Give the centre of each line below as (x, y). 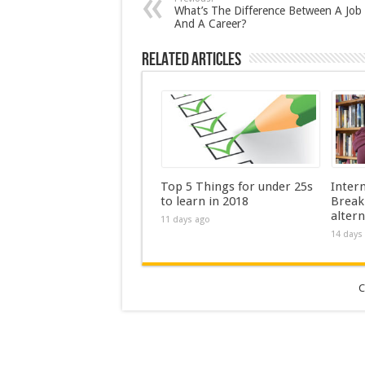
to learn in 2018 (204, 201)
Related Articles (191, 60)
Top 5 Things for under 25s (236, 187)
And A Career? (210, 24)
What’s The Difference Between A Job (268, 11)
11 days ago (185, 220)
